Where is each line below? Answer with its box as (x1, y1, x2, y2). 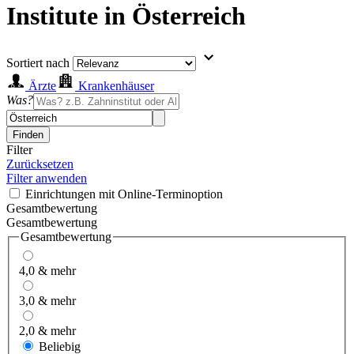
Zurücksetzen (6, 156, 73, 171)
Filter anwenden (6, 171, 87, 185)
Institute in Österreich (6, 2, 246, 31)
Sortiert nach (6, 55, 70, 70)
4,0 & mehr (19, 264, 76, 278)
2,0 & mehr (19, 324, 76, 338)
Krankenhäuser (75, 78, 154, 92)
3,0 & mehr (19, 294, 76, 308)
